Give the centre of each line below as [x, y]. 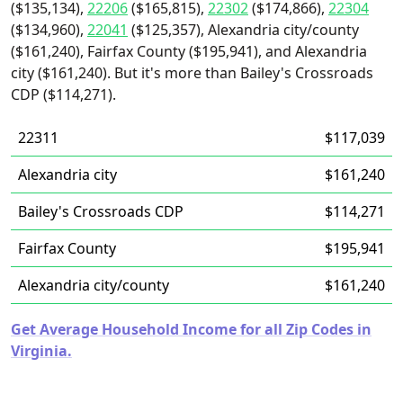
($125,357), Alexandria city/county [243, 30]
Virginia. [41, 351]
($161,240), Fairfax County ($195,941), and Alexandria [189, 51]
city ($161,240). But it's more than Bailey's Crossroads [192, 73]
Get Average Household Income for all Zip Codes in [191, 329]
